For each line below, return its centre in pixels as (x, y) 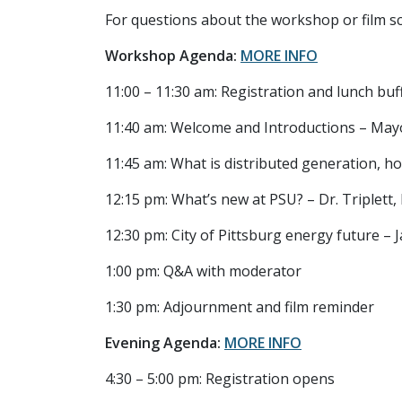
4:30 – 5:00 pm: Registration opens (220, 379)
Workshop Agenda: (173, 56)
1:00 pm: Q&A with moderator (203, 271)
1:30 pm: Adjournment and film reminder (240, 307)
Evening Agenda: (165, 343)
